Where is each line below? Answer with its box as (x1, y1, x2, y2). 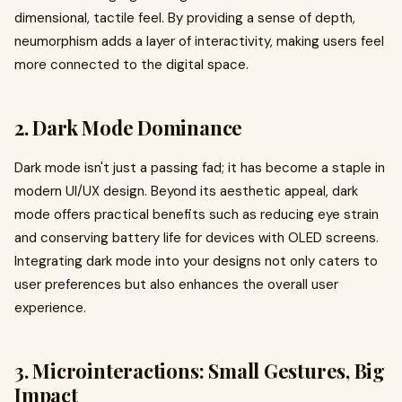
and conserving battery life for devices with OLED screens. (14, 229, 379, 247)
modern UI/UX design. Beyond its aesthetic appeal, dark (14, 182, 358, 200)
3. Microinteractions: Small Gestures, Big (14, 357, 385, 384)
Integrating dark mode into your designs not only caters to (14, 252, 378, 270)
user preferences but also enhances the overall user (14, 275, 338, 293)
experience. (14, 299, 86, 317)
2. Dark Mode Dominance (14, 114, 243, 141)
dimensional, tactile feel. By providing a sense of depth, (14, 9, 355, 27)
